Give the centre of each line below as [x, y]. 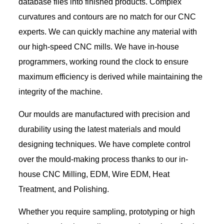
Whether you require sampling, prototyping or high [107, 211]
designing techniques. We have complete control [104, 144]
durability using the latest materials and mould [99, 129]
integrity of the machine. [60, 91]
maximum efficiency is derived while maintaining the [110, 76]
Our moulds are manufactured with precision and [104, 114]
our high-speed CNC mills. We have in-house [99, 46]
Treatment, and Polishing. [64, 189]
